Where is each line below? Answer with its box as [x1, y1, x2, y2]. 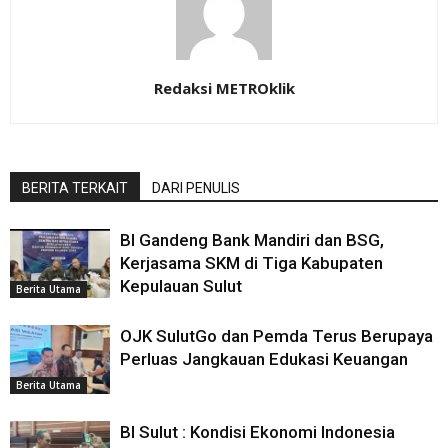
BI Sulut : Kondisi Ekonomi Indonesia [120, 422, 395, 443]
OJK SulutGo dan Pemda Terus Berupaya [120, 326, 433, 347]
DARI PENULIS [152, 180, 240, 197]
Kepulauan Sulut [120, 276, 242, 297]
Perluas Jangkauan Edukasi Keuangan [120, 349, 408, 370]
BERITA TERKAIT [22, 180, 128, 197]
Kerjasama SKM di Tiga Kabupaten [120, 253, 383, 274]
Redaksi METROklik [153, 78, 295, 99]
